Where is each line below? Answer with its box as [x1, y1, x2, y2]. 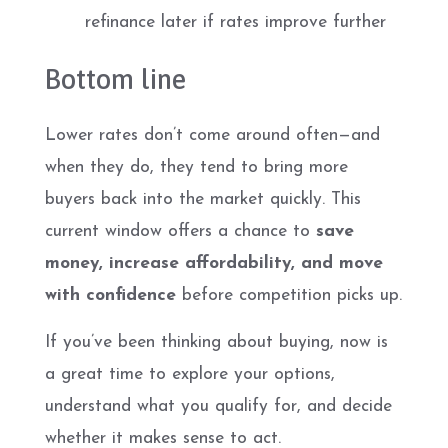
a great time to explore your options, [45, 366, 335, 383]
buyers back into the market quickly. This [45, 191, 361, 208]
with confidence [45, 287, 176, 304]
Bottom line [45, 63, 186, 95]
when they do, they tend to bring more [45, 159, 348, 176]
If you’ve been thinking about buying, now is [45, 334, 388, 351]
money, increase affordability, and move [45, 255, 383, 272]
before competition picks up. [176, 287, 402, 304]
